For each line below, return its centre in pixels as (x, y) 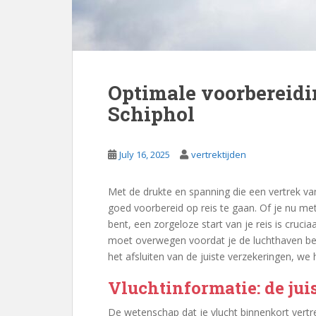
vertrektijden (219, 154)
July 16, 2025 (145, 154)
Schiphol (151, 114)
